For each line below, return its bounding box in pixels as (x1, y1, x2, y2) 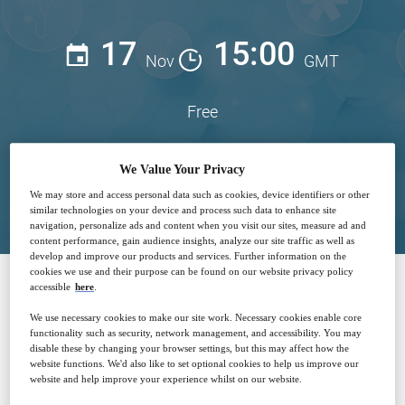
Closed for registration (128, 175, 277, 194)
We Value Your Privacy (118, 163, 245, 177)
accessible (30, 281, 71, 293)
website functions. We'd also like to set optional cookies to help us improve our (30, 358, 360, 370)
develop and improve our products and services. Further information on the (30, 250, 347, 262)
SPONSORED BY (151, 299, 254, 317)
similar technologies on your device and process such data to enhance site (30, 204, 337, 216)
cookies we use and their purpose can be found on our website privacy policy (30, 266, 354, 278)
